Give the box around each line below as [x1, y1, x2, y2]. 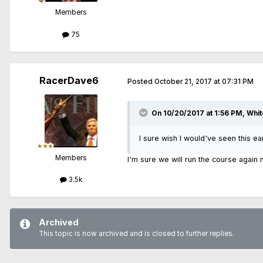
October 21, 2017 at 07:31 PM [154, 77, 254, 86]
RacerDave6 [39, 74, 99, 86]
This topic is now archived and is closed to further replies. [39, 229, 234, 238]
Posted [127, 77, 154, 86]
